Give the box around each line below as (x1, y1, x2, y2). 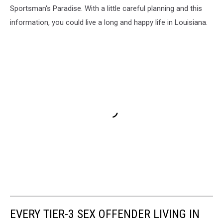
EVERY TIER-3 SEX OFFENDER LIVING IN (10, 207, 200, 221)
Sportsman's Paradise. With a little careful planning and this (10, 4, 202, 13)
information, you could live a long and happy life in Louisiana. (10, 18, 208, 27)
